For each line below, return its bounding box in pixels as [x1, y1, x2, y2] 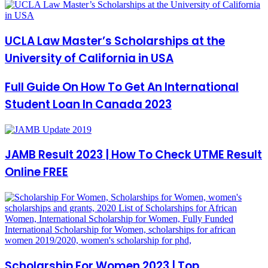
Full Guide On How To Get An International [5, 78, 239, 95]
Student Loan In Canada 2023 [5, 96, 172, 112]
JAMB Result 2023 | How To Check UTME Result [5, 147, 262, 163]
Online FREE [5, 164, 68, 181]
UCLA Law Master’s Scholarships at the [5, 33, 225, 50]
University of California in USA [5, 50, 173, 67]
